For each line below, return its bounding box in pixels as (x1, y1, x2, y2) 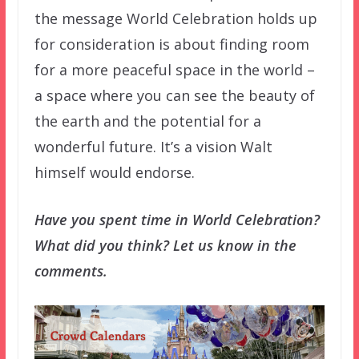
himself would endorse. (34, 162, 195, 182)
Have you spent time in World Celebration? (34, 209, 320, 229)
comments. (34, 260, 107, 280)
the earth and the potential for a (34, 111, 261, 131)
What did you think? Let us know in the (34, 235, 296, 255)
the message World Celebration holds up (34, 8, 317, 28)
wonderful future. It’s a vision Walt (34, 136, 272, 156)
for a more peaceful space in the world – (34, 59, 315, 79)
